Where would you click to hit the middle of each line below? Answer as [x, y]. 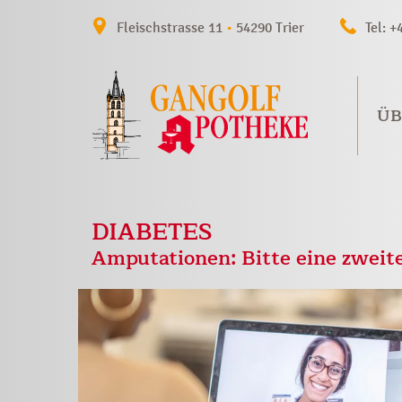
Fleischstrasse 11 [171, 27]
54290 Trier [268, 27]
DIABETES [152, 232]
